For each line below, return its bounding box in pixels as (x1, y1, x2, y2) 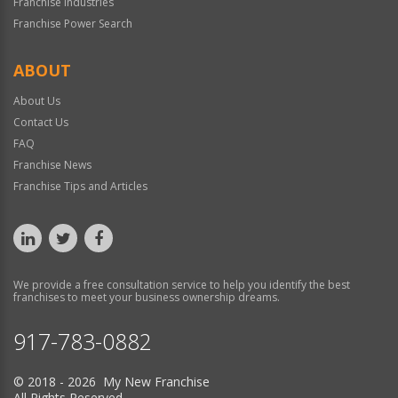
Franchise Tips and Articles (13, 179, 147, 195)
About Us (13, 93, 60, 109)
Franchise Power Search (13, 16, 132, 32)
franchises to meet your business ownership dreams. (13, 290, 280, 306)
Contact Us (13, 115, 68, 131)
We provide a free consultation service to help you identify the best (13, 277, 350, 293)
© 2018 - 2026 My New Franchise (13, 373, 210, 391)
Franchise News (13, 157, 92, 173)
